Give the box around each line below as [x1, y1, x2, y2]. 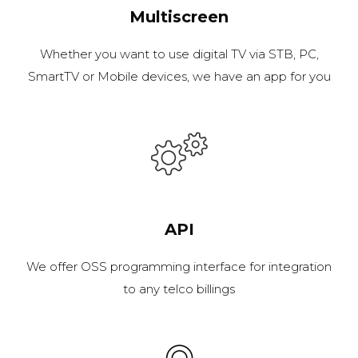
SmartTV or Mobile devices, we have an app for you [27, 69, 331, 85]
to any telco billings [123, 281, 235, 297]
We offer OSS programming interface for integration [26, 259, 332, 275]
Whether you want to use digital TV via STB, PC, [39, 46, 319, 62]
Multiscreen [129, 7, 229, 27]
